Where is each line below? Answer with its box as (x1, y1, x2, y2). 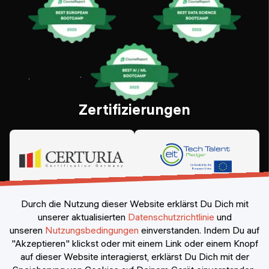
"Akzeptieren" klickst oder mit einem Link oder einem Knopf (11, 237, 258, 250)
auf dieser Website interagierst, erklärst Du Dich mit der (20, 250, 249, 263)
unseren (10, 224, 43, 237)
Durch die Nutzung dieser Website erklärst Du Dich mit (20, 198, 249, 210)
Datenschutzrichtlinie (127, 211, 214, 223)
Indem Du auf (204, 224, 259, 237)
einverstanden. (141, 224, 201, 237)
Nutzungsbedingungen (45, 224, 139, 237)
